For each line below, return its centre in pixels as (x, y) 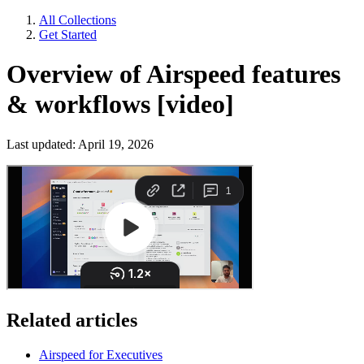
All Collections (78, 20)
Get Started (68, 35)
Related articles (72, 320)
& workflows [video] (120, 104)
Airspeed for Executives (101, 354)
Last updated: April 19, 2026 (80, 144)
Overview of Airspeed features (173, 74)
